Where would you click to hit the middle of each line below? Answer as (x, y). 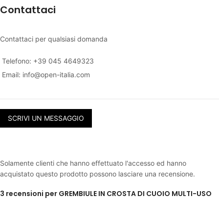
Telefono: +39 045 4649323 (48, 61)
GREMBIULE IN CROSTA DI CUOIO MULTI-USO (135, 194)
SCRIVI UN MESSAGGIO (46, 118)
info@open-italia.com (56, 75)
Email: (12, 75)
